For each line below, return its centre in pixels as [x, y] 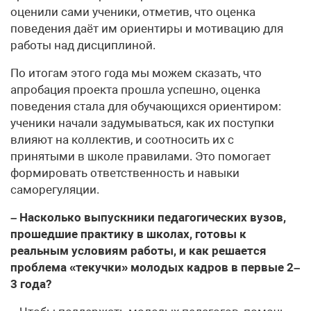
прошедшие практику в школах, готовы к [128, 234]
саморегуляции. [55, 190]
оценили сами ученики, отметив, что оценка [133, 12]
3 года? [31, 284]
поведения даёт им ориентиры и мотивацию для [147, 29]
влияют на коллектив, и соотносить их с [122, 140]
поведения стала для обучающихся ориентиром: [146, 107]
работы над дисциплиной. [83, 45]
